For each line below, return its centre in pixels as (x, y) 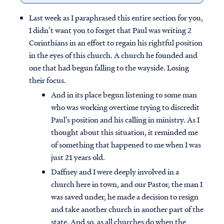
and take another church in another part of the (127, 209)
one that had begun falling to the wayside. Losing (109, 68)
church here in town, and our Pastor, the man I (127, 184)
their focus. (47, 80)
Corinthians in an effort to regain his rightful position (116, 43)
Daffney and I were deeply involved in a (115, 172)
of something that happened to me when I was (126, 145)
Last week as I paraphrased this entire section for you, (116, 18)
